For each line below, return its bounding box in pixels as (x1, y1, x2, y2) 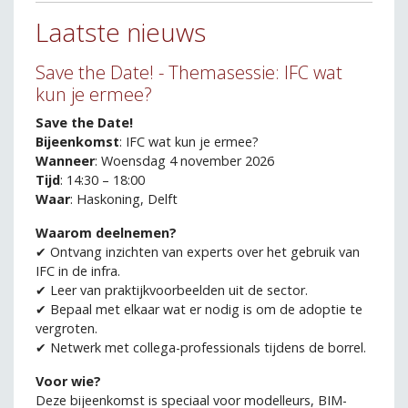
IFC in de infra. (36, 261, 120, 280)
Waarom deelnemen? (36, 223, 177, 241)
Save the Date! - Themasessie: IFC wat (36, 59, 342, 85)
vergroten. (36, 319, 97, 337)
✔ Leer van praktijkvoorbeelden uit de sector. (36, 280, 308, 299)
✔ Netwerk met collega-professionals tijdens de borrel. (36, 338, 366, 356)
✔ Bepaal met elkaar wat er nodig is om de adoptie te (36, 300, 362, 318)
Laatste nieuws (36, 14, 206, 49)
